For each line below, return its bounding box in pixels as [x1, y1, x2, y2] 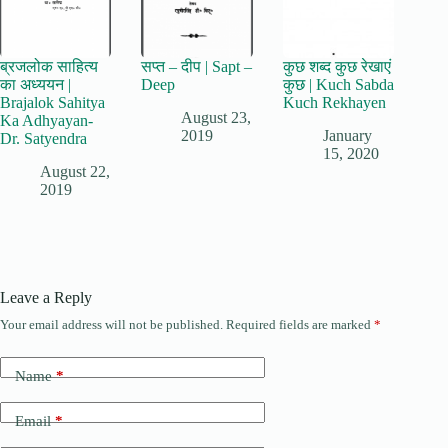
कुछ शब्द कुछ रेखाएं [282, 58, 391, 76]
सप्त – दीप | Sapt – [141, 58, 253, 76]
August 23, [181, 108, 252, 126]
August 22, [40, 162, 110, 180]
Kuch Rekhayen [282, 94, 386, 112]
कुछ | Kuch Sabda [282, 76, 394, 94]
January [322, 126, 372, 144]
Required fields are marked [226, 316, 374, 332]
